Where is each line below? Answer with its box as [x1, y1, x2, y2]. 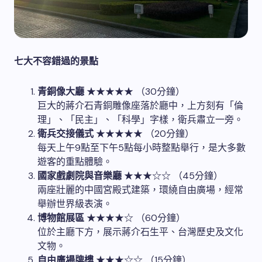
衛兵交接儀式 [37, 127, 94, 140]
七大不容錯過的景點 [14, 54, 98, 67]
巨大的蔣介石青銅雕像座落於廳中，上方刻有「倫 [37, 99, 243, 112]
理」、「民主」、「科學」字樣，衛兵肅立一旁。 [37, 113, 243, 126]
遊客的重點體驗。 [37, 155, 112, 168]
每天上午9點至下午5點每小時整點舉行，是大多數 [37, 141, 246, 154]
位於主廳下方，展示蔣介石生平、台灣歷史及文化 [37, 225, 243, 238]
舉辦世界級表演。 [37, 197, 112, 210]
